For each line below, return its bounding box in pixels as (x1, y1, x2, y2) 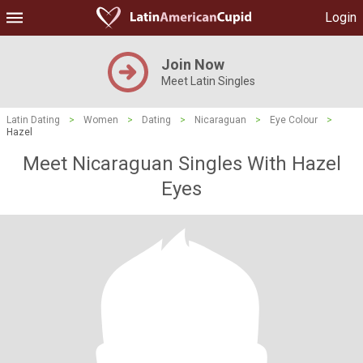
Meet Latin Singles (161, 75, 255, 88)
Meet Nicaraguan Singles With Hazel (22, 152, 341, 175)
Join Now (161, 56, 224, 73)
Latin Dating (6, 114, 60, 126)
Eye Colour (270, 114, 318, 126)
